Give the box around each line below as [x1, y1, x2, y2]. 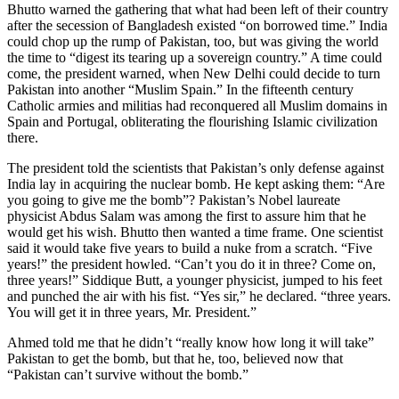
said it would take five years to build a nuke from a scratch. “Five [7, 240, 372, 256]
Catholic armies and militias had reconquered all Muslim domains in [7, 98, 387, 114]
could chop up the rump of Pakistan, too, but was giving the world [7, 34, 379, 50]
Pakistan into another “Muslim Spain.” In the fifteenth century [7, 82, 354, 98]
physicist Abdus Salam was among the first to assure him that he [7, 208, 366, 224]
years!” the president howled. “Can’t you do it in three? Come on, [7, 256, 376, 273]
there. [7, 130, 38, 146]
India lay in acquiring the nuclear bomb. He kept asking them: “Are [7, 176, 385, 192]
